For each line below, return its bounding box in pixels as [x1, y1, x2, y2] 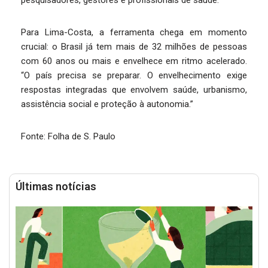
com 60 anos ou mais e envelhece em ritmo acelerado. [21, 56, 247, 66]
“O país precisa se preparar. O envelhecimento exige [21, 70, 247, 81]
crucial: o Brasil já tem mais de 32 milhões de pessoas [21, 41, 247, 52]
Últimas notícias [16, 180, 96, 193]
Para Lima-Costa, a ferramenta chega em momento [21, 27, 247, 38]
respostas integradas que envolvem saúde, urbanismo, [21, 84, 247, 95]
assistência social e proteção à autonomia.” [21, 99, 193, 109]
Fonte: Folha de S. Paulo [21, 131, 115, 142]
